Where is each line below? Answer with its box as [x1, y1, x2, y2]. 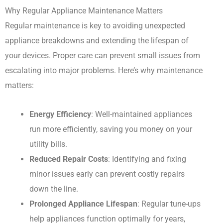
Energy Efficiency [29, 110, 92, 119]
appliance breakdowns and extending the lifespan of [5, 35, 189, 45]
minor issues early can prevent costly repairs [29, 169, 185, 179]
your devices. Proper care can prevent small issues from [5, 50, 200, 60]
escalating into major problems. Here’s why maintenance [5, 65, 203, 75]
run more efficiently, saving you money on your [29, 124, 193, 134]
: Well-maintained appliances [91, 110, 193, 119]
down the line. [29, 184, 79, 194]
